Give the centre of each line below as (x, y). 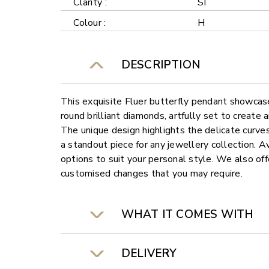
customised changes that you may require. (151, 174)
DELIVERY (146, 254)
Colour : (90, 23)
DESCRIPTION (158, 65)
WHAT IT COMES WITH (184, 215)
